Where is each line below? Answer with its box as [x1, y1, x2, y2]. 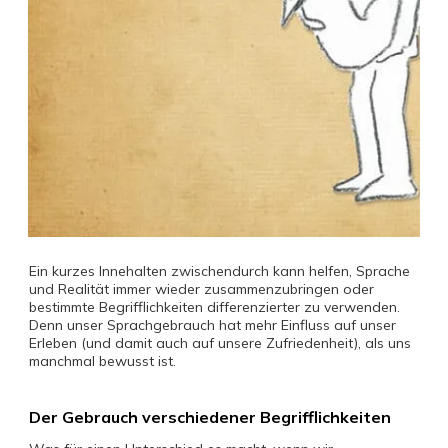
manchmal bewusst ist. [29, 352, 176, 370]
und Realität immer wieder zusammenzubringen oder [29, 280, 374, 298]
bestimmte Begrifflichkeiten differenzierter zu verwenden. [29, 298, 400, 316]
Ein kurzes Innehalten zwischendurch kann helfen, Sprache [29, 262, 410, 280]
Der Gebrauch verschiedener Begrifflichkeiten [29, 407, 391, 427]
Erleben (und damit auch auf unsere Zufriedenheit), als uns [29, 334, 411, 352]
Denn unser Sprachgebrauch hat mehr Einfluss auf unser [29, 316, 396, 334]
